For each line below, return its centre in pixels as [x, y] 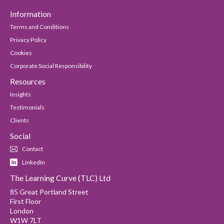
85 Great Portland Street [49, 192]
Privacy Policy [28, 40]
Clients [19, 120]
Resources [28, 81]
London [22, 211]
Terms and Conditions [39, 27]
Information [30, 14]
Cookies [21, 53]
